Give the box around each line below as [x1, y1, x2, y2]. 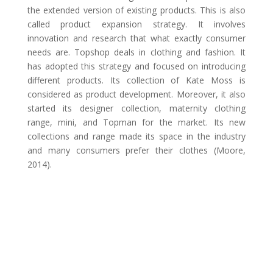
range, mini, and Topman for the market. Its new [27, 116, 246, 128]
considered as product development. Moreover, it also [27, 88, 246, 100]
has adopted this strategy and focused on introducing [27, 60, 246, 72]
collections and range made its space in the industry [27, 130, 246, 142]
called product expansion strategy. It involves [27, 18, 246, 30]
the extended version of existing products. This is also [27, 4, 246, 16]
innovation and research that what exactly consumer [27, 32, 246, 44]
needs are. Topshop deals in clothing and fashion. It [27, 46, 246, 58]
